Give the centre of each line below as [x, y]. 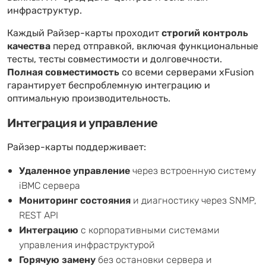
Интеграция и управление [83, 123]
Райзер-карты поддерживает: [77, 147]
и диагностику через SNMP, [194, 200]
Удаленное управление [75, 171]
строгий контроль [205, 33]
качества [29, 46]
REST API [39, 215]
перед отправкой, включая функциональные [154, 46]
